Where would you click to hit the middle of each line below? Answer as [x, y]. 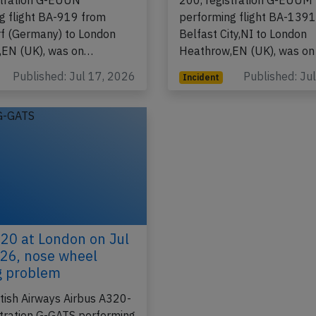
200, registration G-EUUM [246, 26]
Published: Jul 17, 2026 [74, 103]
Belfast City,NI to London [243, 60]
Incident [201, 104]
